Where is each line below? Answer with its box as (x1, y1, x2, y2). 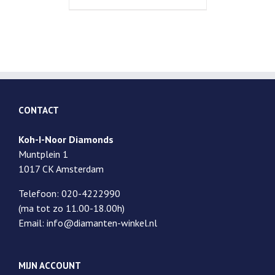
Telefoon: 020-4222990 (18, 187, 120, 200)
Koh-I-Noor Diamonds (18, 133, 114, 146)
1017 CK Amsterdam (18, 163, 104, 176)
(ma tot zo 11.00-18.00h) (18, 202, 125, 215)
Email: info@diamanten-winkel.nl (18, 217, 157, 230)
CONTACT (18, 104, 59, 117)
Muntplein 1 (18, 148, 68, 161)
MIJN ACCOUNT (18, 260, 81, 272)
